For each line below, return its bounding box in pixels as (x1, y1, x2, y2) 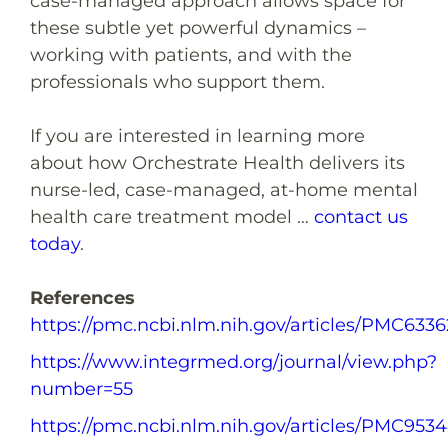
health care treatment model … (30, 205, 314, 228)
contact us (314, 205, 408, 228)
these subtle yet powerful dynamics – (30, 16, 366, 39)
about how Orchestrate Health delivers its (30, 151, 405, 174)
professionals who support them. (30, 70, 325, 93)
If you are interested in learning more (30, 124, 365, 147)
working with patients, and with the (30, 43, 352, 66)
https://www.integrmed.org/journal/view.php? (30, 350, 437, 373)
